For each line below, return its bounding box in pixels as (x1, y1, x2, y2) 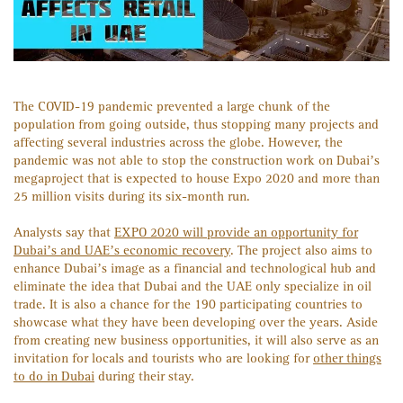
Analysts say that (13, 224, 114, 241)
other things (313, 350, 381, 367)
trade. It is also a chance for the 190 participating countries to (13, 296, 363, 313)
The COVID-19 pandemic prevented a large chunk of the (13, 98, 330, 115)
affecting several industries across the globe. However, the (13, 134, 343, 151)
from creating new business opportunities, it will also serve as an (13, 332, 379, 349)
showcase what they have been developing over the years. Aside (13, 314, 378, 331)
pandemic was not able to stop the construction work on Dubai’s (13, 152, 380, 169)
